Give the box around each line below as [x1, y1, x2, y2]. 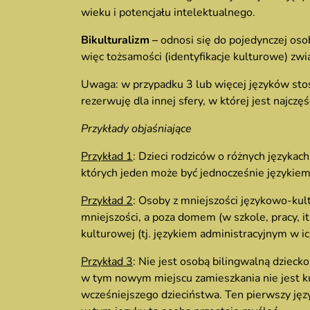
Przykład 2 [81, 193, 133, 208]
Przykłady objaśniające [81, 121, 192, 136]
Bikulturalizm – [81, 33, 161, 48]
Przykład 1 [81, 149, 133, 164]
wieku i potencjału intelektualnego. [81, 5, 255, 20]
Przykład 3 [81, 254, 133, 269]
